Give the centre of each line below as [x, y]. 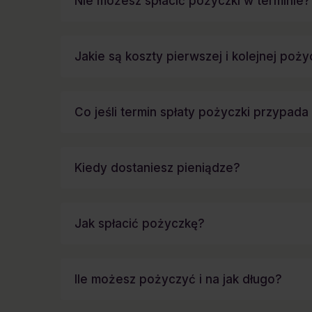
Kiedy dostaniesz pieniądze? [157, 168]
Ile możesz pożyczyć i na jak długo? [178, 279]
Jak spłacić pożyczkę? [140, 224]
